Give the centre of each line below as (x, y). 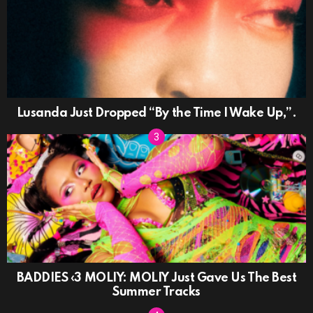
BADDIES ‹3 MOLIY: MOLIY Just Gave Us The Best (156, 278)
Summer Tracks (156, 292)
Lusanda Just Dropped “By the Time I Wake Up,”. (156, 114)
